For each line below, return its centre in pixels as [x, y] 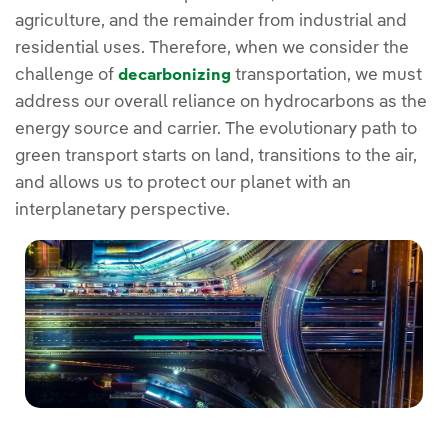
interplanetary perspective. [122, 210]
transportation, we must [326, 75]
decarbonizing [174, 76]
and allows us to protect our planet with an [183, 183]
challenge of [66, 75]
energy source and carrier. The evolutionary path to [216, 129]
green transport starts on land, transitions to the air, [216, 156]
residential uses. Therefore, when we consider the [212, 48]
